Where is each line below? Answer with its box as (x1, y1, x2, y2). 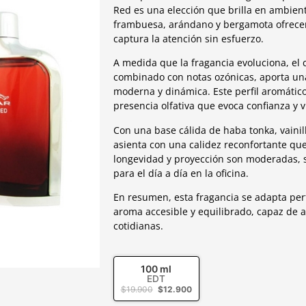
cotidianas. (113, 219, 163, 232)
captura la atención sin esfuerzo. (113, 31, 264, 45)
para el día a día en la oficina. (113, 166, 249, 180)
